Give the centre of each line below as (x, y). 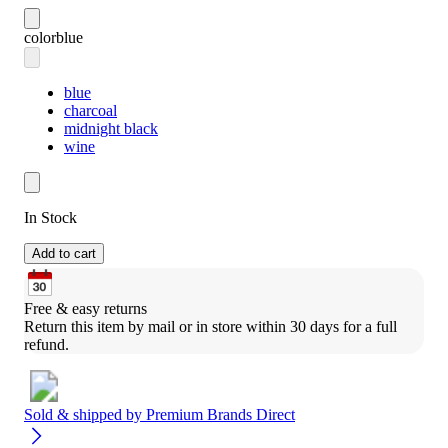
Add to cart (64, 254)
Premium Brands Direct (220, 415)
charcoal (90, 111)
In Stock (50, 218)
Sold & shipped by (85, 415)
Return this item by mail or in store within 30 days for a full (210, 327)
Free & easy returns (85, 309)
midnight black (111, 129)
